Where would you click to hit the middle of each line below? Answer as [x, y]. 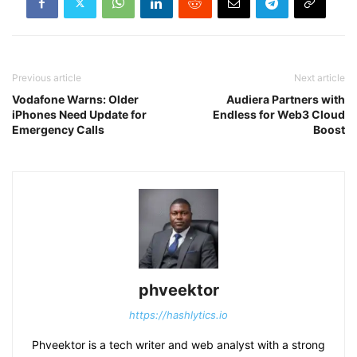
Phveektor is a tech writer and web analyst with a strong [178, 345]
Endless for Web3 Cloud [279, 114]
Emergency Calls [58, 129]
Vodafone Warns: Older [75, 99]
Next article [320, 78]
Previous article [47, 78]
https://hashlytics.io [178, 315]
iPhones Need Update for [79, 114]
